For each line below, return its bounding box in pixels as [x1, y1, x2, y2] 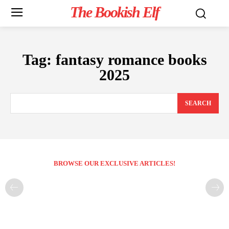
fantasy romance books [55, 51, 207, 68]
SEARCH [185, 100, 211, 107]
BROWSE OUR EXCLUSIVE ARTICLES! [54, 159, 175, 168]
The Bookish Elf [70, 4, 159, 20]
